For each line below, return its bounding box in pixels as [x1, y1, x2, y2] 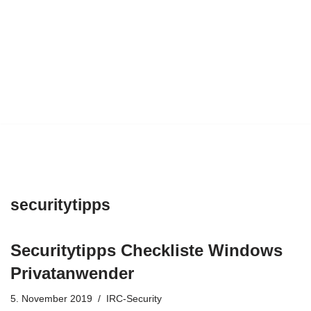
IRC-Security [106, 293, 162, 304]
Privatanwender [10, 263, 134, 283]
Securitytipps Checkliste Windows [10, 240, 283, 260]
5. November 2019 [10, 293, 92, 304]
